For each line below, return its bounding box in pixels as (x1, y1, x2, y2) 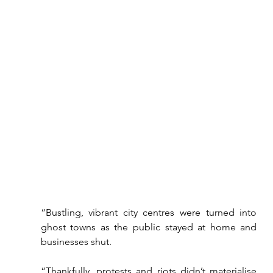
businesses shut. (40, 236, 112, 247)
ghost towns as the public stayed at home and (40, 221, 257, 233)
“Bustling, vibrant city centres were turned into (40, 207, 257, 218)
